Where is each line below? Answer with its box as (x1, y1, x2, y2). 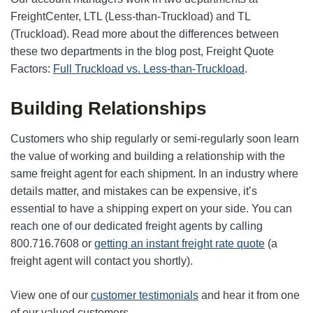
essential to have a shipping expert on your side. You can (10, 203, 292, 214)
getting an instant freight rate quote (94, 238, 265, 249)
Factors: (10, 63, 53, 75)
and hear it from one (198, 289, 300, 301)
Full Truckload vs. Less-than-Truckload (53, 63, 245, 75)
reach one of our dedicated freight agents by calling (10, 220, 263, 232)
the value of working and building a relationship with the (10, 150, 285, 162)
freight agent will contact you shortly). (10, 255, 193, 267)
